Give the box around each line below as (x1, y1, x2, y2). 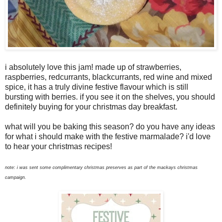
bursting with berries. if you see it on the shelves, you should (5, 92, 215, 101)
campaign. (5, 174, 26, 180)
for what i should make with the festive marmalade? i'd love (5, 132, 211, 141)
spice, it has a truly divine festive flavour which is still (5, 82, 188, 91)
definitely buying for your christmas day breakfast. (5, 102, 179, 111)
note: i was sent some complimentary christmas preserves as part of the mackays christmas (5, 165, 198, 170)
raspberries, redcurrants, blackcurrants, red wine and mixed (5, 72, 212, 81)
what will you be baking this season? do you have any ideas (5, 122, 215, 131)
